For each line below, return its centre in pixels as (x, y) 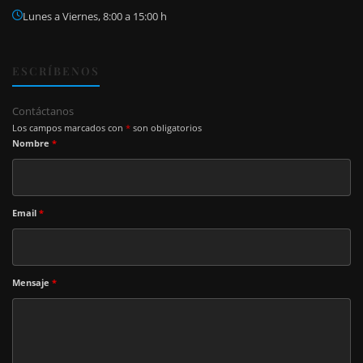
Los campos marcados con (69, 128)
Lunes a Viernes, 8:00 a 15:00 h (95, 17)
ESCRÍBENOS (56, 70)
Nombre (32, 143)
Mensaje (32, 283)
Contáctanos (43, 111)
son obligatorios (166, 128)
